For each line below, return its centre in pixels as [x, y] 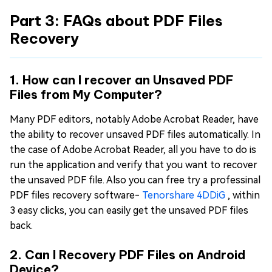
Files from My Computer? [86, 94]
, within [244, 195]
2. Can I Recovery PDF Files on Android [127, 254]
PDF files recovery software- [76, 195]
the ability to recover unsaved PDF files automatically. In [135, 134]
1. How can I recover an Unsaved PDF [122, 80]
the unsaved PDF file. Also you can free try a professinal [135, 180]
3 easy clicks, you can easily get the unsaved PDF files [129, 210]
